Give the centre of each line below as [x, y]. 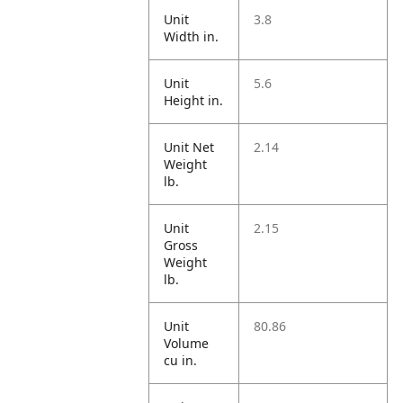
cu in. [181, 360]
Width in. [192, 36]
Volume [187, 343]
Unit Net [189, 147]
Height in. [194, 100]
